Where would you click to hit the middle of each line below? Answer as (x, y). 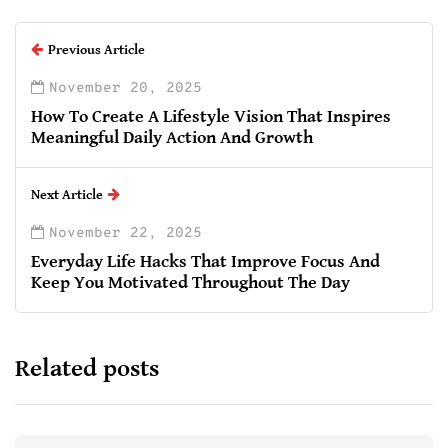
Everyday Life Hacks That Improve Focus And (205, 261)
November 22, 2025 (125, 233)
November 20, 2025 (125, 88)
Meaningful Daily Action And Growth (172, 137)
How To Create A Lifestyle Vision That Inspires (211, 116)
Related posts (87, 368)
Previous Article (96, 49)
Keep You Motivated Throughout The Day (190, 282)
